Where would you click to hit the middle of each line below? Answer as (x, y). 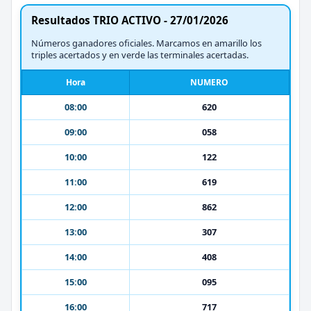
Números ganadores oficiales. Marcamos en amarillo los (146, 43)
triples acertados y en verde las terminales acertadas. (140, 54)
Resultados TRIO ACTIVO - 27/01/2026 (130, 20)
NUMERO (209, 82)
